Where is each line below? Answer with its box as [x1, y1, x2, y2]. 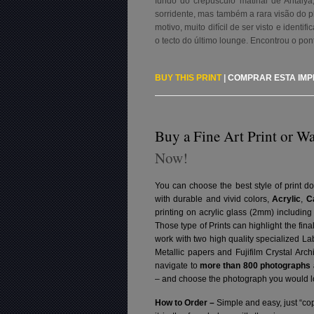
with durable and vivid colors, [155, 194, 273, 205]
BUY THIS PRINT [155, 73, 222, 83]
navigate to [155, 261, 200, 271]
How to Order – [155, 298, 217, 308]
